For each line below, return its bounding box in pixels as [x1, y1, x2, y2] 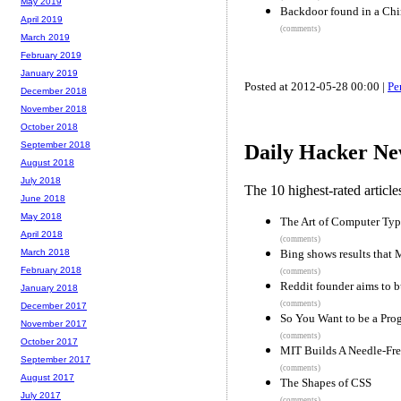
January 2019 [21, 68, 78, 79]
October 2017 [21, 337, 78, 347]
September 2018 [21, 140, 90, 150]
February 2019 [21, 50, 81, 61]
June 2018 [21, 193, 65, 204]
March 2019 [21, 32, 70, 43]
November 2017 [21, 319, 87, 329]
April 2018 [21, 229, 63, 240]
